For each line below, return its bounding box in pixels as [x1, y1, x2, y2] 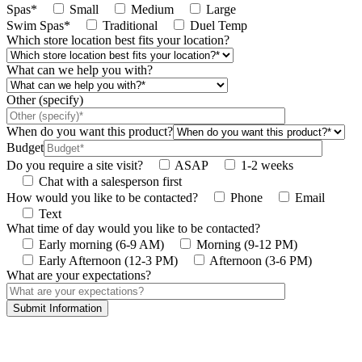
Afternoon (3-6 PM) [209, 254, 312, 267]
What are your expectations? [6, 268, 151, 282]
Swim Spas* [6, 19, 70, 32]
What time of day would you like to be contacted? [6, 221, 260, 235]
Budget [6, 141, 44, 154]
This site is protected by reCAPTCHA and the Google [6, 327, 241, 339]
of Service [6, 340, 50, 352]
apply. [50, 340, 79, 352]
